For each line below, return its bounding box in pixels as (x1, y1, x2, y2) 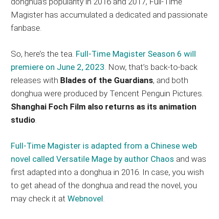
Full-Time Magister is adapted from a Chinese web (11, 141, 197, 151)
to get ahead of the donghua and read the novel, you (11, 180, 197, 191)
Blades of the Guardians (60, 75, 153, 86)
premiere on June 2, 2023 (11, 62, 105, 72)
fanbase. (11, 23, 42, 33)
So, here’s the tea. (11, 49, 76, 59)
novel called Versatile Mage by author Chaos (11, 154, 175, 164)
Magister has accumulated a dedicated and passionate (11, 10, 208, 20)
